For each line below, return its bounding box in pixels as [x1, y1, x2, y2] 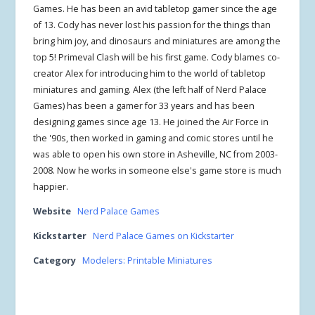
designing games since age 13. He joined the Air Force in [33, 116, 269, 128]
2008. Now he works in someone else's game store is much [33, 165, 282, 176]
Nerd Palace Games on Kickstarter [93, 230, 235, 242]
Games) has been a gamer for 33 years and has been [33, 100, 255, 112]
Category [33, 255, 77, 266]
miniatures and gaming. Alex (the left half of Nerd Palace [33, 84, 267, 96]
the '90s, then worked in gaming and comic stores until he [33, 132, 274, 144]
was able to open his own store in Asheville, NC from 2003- [33, 148, 278, 160]
